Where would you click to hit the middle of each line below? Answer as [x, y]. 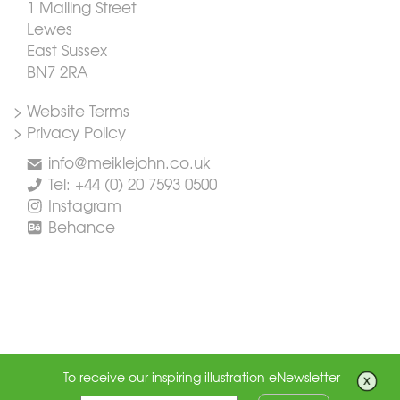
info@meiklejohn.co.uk [129, 162]
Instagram [84, 205]
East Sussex [67, 50]
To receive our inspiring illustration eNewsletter [202, 377]
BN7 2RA [58, 71]
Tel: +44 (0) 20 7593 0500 [132, 184]
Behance [81, 227]
